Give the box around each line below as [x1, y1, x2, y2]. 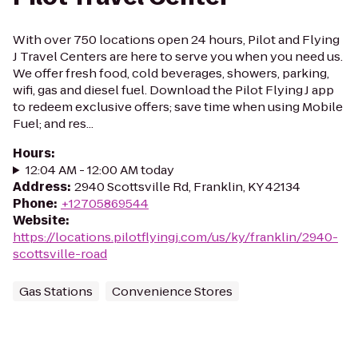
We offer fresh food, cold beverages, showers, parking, [13, 65, 329, 82]
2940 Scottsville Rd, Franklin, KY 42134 [74, 178, 300, 195]
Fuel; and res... [13, 115, 93, 132]
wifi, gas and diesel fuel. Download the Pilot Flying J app [13, 82, 334, 98]
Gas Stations [19, 283, 93, 300]
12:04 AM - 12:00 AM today [25, 161, 174, 178]
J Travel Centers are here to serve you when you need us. [13, 48, 343, 65]
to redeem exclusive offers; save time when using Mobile [13, 98, 343, 115]
